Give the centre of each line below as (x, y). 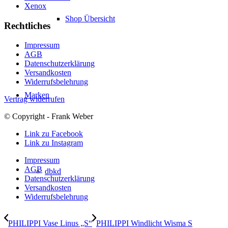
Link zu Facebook (54, 134)
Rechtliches (27, 25)
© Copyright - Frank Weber (49, 117)
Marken (37, 95)
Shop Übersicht (90, 19)
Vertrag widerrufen (34, 99)
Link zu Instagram (54, 143)
